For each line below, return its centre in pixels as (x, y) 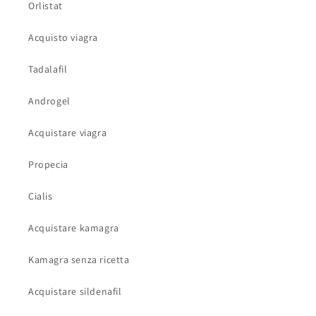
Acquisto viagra (63, 38)
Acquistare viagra (68, 133)
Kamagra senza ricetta (79, 260)
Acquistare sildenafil (75, 292)
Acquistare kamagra (74, 228)
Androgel (49, 101)
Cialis (41, 196)
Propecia (48, 165)
